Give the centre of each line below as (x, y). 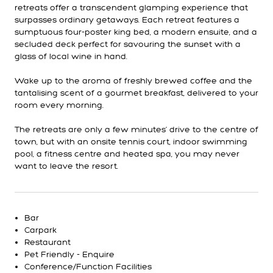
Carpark (41, 230)
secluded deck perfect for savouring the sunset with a (128, 44)
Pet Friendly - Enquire (69, 254)
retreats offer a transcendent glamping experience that (131, 8)
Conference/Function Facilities (88, 267)
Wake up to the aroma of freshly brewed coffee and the (133, 81)
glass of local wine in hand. (71, 56)
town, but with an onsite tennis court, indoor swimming (131, 142)
